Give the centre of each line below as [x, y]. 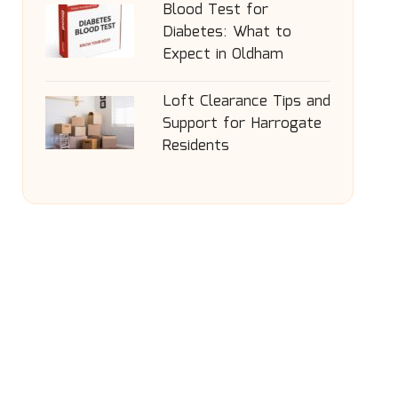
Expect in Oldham [223, 55]
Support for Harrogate [242, 124]
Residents [195, 146]
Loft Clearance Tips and [246, 102]
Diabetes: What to [227, 32]
